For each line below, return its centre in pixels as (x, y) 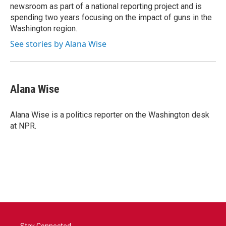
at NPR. (23, 126)
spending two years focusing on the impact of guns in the (111, 17)
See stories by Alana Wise (58, 44)
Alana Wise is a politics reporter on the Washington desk (110, 115)
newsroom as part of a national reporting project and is (106, 6)
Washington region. (44, 28)
